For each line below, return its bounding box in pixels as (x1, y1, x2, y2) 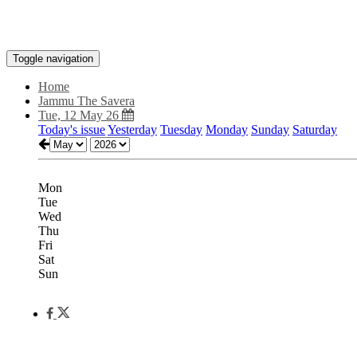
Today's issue (38, 123, 105, 136)
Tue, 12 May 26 (38, 108, 122, 122)
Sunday (251, 123, 289, 136)
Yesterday (108, 123, 157, 136)
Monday (206, 123, 248, 136)
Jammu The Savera (38, 94, 135, 108)
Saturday (292, 123, 337, 136)
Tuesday (160, 123, 202, 136)
